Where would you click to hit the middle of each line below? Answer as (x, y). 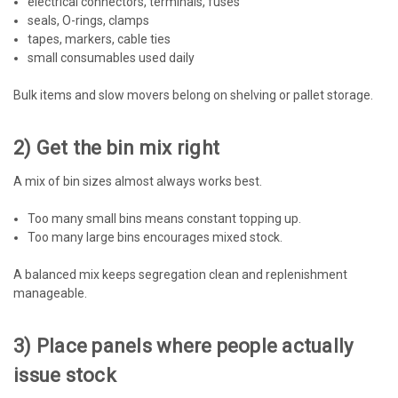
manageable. (50, 293)
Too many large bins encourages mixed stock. (155, 237)
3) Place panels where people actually (183, 346)
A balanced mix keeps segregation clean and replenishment (180, 274)
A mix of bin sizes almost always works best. (138, 181)
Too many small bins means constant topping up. (165, 218)
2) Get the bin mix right (116, 147)
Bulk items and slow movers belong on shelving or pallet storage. (193, 95)
